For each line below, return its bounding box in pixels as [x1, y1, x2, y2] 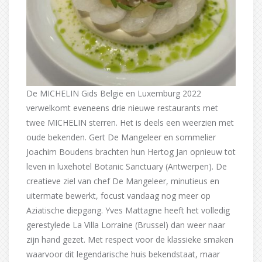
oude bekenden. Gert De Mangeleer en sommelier [26, 131, 216, 143]
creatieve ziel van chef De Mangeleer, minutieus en [26, 175, 219, 187]
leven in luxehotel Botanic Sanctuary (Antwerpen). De [26, 160, 227, 172]
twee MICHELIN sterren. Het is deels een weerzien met [26, 116, 234, 128]
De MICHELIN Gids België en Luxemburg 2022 [26, 87, 201, 99]
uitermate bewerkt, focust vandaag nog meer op [26, 189, 211, 201]
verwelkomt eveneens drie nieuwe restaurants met [26, 102, 218, 113]
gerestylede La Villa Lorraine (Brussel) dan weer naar [26, 219, 225, 230]
